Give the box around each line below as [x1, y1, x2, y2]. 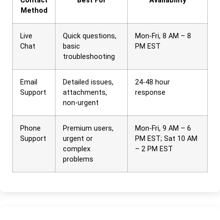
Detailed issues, [63, 78, 113, 86]
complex [63, 144, 90, 153]
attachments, [63, 88, 107, 97]
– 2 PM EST [135, 144, 173, 153]
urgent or [63, 134, 93, 143]
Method [20, 6, 48, 15]
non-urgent [63, 98, 99, 107]
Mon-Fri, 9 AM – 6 [135, 124, 191, 133]
